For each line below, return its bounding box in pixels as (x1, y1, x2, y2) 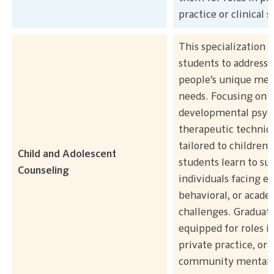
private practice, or (178, 240, 267, 251)
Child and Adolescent (17, 149, 116, 160)
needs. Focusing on (178, 91, 267, 102)
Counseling (17, 165, 69, 176)
